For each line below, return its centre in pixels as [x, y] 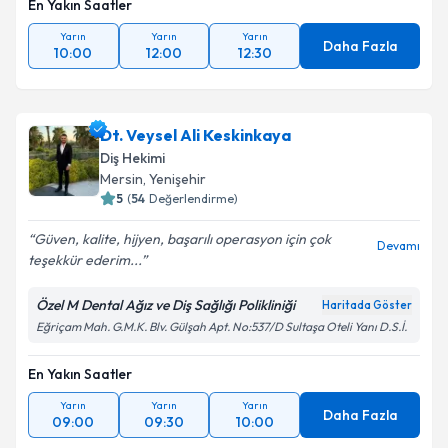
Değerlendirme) [193, 198]
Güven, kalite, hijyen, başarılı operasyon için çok [182, 239]
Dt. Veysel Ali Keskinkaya [195, 135]
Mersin [121, 179]
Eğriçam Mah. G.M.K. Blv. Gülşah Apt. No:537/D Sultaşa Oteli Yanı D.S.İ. [221, 326]
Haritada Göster [367, 305]
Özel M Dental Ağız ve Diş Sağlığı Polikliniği [165, 305]
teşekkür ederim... [84, 260]
